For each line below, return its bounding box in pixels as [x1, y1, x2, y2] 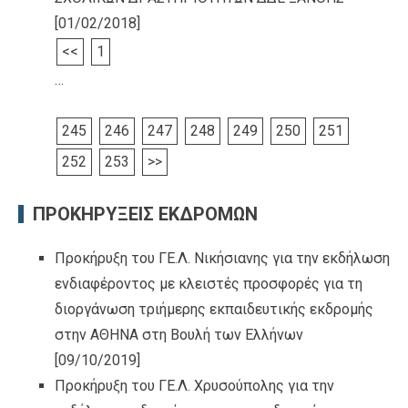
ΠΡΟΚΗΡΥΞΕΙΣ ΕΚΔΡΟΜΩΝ [33, 203, 258, 226]
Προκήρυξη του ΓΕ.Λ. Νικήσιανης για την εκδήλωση [55, 250, 390, 268]
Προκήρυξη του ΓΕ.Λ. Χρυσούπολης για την [55, 377, 334, 395]
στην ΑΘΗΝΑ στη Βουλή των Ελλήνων [55, 326, 303, 344]
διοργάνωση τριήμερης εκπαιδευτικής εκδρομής [55, 301, 373, 319]
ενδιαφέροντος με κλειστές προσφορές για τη [55, 275, 362, 293]
